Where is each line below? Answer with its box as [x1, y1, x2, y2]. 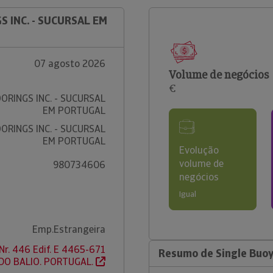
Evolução [179, 144, 219, 157]
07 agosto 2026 [34, 57, 105, 70]
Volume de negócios [169, 68, 269, 82]
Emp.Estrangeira [32, 223, 105, 236]
